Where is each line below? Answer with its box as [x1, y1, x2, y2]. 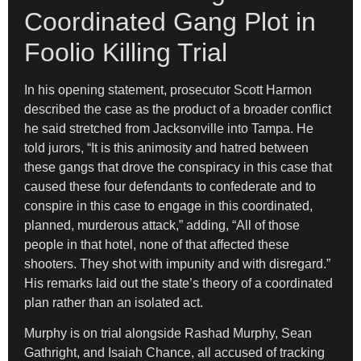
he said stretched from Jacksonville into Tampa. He [24, 121, 313, 135]
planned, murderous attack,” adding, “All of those [24, 218, 300, 232]
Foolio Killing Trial [24, 37, 227, 67]
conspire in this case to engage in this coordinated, [24, 198, 313, 213]
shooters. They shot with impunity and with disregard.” [24, 256, 330, 271]
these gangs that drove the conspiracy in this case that [24, 160, 332, 174]
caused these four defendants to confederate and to [24, 179, 316, 193]
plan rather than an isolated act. [24, 295, 203, 309]
